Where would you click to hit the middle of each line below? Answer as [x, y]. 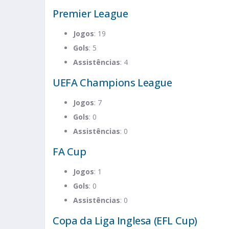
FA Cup [70, 152]
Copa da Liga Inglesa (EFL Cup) [125, 221]
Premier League [90, 14]
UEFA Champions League [112, 83]
